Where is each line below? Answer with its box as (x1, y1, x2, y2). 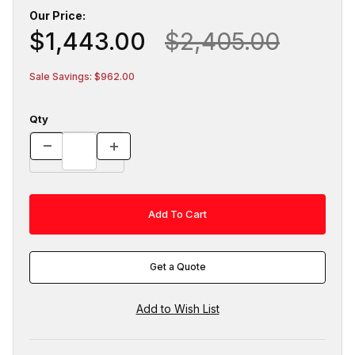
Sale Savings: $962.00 (29, 70, 135, 82)
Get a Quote (149, 261, 206, 273)
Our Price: (29, 8, 86, 22)
